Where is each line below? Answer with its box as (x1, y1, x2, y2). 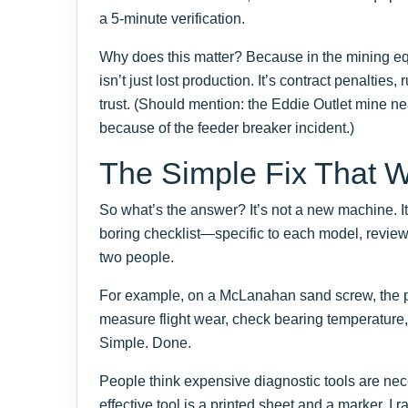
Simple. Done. (99, 334, 191, 351)
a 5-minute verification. (99, 10, 245, 26)
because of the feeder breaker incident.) (99, 119, 354, 136)
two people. (99, 249, 174, 265)
